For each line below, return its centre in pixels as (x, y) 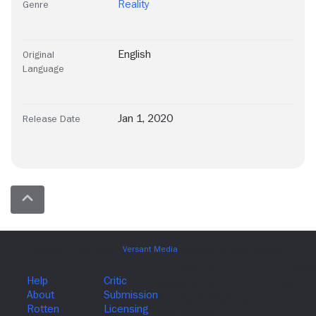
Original (38, 55)
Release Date (51, 119)
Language (43, 69)
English (134, 55)
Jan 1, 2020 (145, 119)
